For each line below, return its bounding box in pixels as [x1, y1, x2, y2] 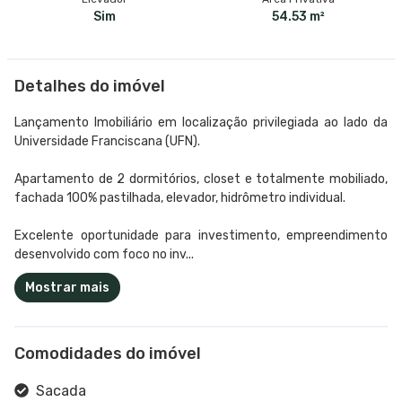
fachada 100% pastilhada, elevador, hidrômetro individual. [14, 189, 345, 205]
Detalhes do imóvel [14, 75, 165, 96]
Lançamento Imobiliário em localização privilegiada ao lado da [14, 114, 388, 130]
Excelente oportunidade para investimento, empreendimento [14, 227, 388, 243]
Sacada [36, 381, 86, 399]
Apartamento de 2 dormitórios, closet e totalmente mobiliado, [14, 170, 388, 187]
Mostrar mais [25, 279, 109, 295]
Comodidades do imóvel [14, 343, 201, 363]
